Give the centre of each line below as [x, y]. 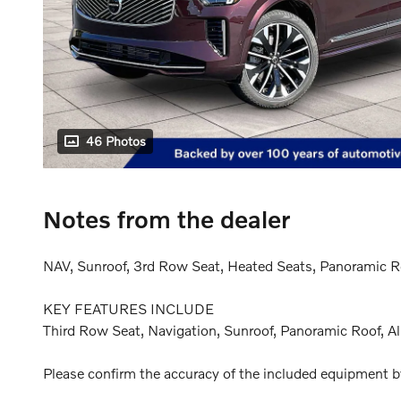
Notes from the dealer [166, 219]
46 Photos [116, 141]
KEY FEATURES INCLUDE [128, 309]
